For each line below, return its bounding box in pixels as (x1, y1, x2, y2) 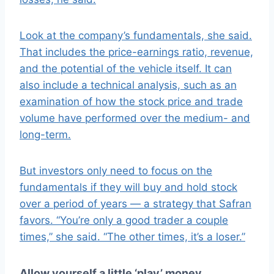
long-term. (20, 128, 71, 141)
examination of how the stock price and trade (20, 95, 243, 108)
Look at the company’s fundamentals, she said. (20, 29, 252, 42)
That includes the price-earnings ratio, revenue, (20, 46, 253, 59)
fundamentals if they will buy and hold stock (20, 181, 237, 194)
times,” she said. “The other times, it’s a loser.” (20, 231, 245, 243)
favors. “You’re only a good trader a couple (20, 214, 228, 227)
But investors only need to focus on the (20, 165, 212, 177)
